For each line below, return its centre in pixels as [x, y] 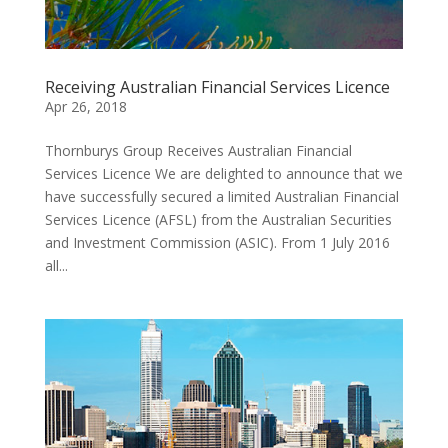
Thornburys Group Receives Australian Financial [198, 151]
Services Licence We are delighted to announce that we [223, 174]
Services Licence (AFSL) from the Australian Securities [218, 220]
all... [56, 266]
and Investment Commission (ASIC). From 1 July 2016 [217, 243]
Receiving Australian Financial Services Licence [217, 87]
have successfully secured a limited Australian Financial [221, 197]
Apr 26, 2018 [85, 107]
